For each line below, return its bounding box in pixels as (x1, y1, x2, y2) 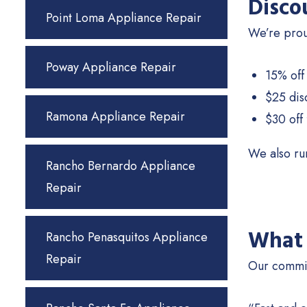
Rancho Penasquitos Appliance (46, 228, 208, 246)
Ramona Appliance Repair (46, 108, 185, 125)
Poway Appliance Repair (46, 58, 176, 76)
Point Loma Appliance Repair (46, 9, 201, 27)
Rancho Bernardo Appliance (46, 157, 195, 175)
